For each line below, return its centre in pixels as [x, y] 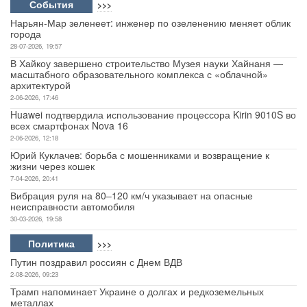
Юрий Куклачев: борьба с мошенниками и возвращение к [140, 155]
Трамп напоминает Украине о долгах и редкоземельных [137, 291]
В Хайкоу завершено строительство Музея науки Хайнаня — [147, 63]
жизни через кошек [52, 165]
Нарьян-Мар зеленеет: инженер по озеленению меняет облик [150, 22]
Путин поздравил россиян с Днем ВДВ [96, 261]
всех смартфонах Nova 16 [69, 125]
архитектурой [40, 85]
